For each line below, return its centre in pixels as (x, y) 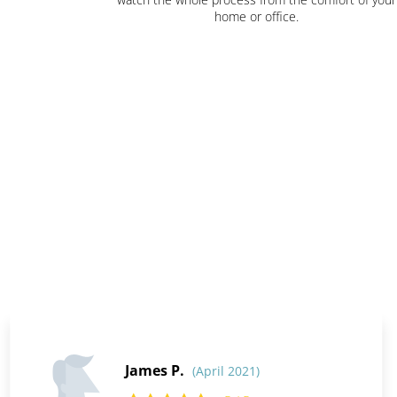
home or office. (257, 17)
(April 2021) (226, 371)
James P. (156, 371)
